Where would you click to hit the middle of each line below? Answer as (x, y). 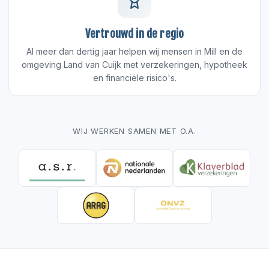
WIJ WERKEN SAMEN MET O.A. (134, 131)
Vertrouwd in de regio (134, 33)
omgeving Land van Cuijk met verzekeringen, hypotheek (134, 64)
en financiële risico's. (134, 77)
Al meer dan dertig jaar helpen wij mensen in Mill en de (134, 51)
